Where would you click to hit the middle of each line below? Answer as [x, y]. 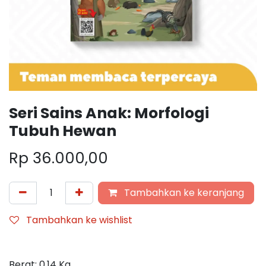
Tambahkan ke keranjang [183, 192]
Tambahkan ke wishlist [79, 220]
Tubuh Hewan [63, 131]
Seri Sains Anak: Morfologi [109, 113]
